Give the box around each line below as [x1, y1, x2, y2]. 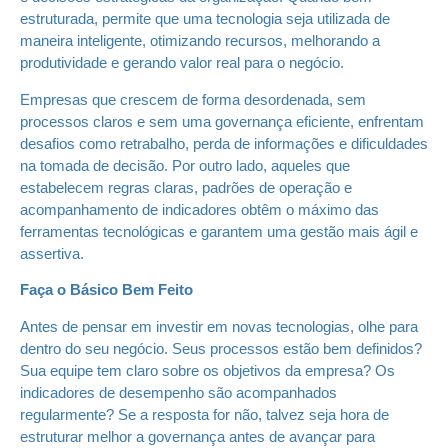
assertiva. [20, 244, 84, 262]
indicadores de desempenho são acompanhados [20, 383, 337, 401]
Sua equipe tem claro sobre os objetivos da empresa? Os [20, 361, 395, 379]
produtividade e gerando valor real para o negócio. [20, 54, 344, 72]
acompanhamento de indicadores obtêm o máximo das [20, 200, 379, 218]
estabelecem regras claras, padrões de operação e [20, 178, 352, 196]
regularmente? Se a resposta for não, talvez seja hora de [20, 405, 389, 423]
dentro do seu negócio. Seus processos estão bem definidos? [20, 339, 422, 357]
